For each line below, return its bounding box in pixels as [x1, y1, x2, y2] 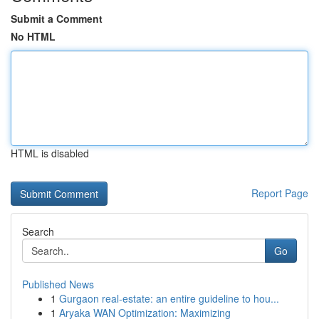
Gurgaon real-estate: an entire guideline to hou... [59, 291, 279, 305]
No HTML [11, 29, 56, 43]
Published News [22, 277, 94, 291]
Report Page [251, 186, 308, 200]
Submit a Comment [11, 11, 103, 26]
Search [22, 224, 54, 239]
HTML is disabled [11, 146, 89, 160]
